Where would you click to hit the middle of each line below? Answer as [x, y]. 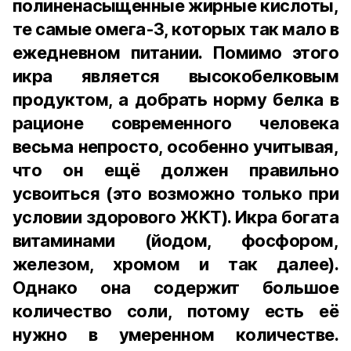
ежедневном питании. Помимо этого [175, 52]
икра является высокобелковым [175, 76]
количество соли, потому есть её [175, 311]
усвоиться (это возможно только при [175, 194]
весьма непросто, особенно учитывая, [175, 147]
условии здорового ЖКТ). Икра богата [175, 217]
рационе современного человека [175, 123]
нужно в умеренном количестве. [175, 335]
